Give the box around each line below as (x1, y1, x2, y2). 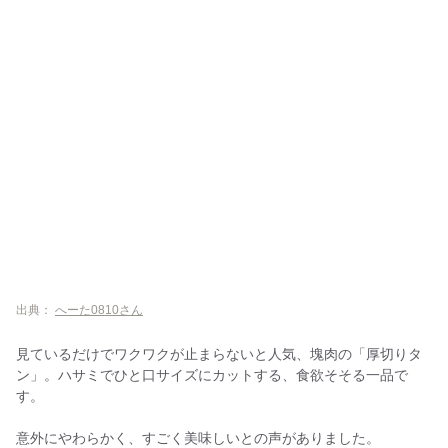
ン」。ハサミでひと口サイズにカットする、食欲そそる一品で (16, 366, 408, 383)
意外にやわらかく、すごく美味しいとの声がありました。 (16, 429, 380, 446)
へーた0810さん (55, 302, 143, 317)
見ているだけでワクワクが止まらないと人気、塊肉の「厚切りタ (16, 345, 422, 362)
